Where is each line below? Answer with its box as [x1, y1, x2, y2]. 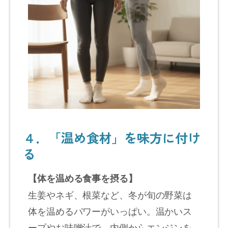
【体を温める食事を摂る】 [28, 171, 137, 185]
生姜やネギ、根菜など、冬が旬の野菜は [28, 187, 192, 201]
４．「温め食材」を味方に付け [23, 128, 201, 147]
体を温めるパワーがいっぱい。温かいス [28, 204, 192, 217]
